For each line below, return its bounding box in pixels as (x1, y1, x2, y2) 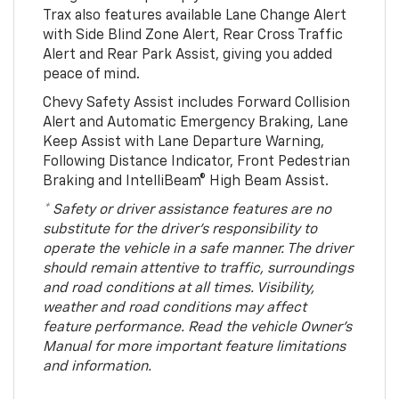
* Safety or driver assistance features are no (42, 203, 331, 218)
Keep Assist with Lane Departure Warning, (42, 135, 324, 151)
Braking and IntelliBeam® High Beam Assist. (42, 175, 329, 190)
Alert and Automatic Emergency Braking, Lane (42, 116, 348, 131)
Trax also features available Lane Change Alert (42, 9, 346, 24)
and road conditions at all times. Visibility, (42, 281, 314, 297)
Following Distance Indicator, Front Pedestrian (42, 155, 350, 170)
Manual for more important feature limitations (42, 340, 346, 355)
